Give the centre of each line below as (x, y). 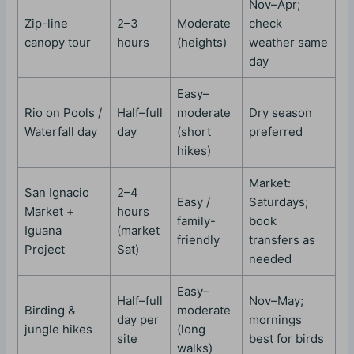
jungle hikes (59, 330)
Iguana (43, 231)
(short (194, 132)
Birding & (51, 311)
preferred (276, 132)
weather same (289, 43)
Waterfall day (61, 132)
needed (271, 259)
